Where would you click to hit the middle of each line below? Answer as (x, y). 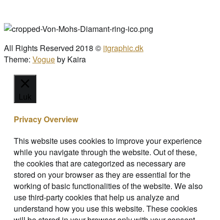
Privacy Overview (46, 119)
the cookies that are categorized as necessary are (100, 164)
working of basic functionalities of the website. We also (108, 186)
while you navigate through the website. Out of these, (105, 152)
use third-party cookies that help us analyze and (96, 197)
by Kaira (70, 59)
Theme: (18, 59)
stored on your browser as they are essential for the (102, 175)
